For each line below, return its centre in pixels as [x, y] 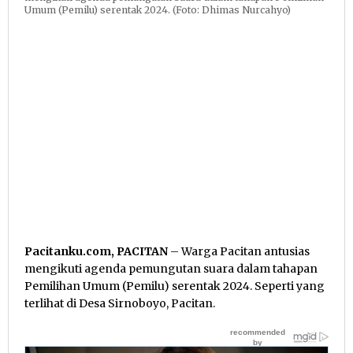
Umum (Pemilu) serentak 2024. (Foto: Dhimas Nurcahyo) [158, 9]
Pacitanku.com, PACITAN [96, 252]
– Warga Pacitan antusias [239, 252]
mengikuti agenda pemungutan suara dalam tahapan [171, 269]
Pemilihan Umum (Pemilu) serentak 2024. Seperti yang [175, 286]
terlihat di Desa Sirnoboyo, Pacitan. [120, 304]
